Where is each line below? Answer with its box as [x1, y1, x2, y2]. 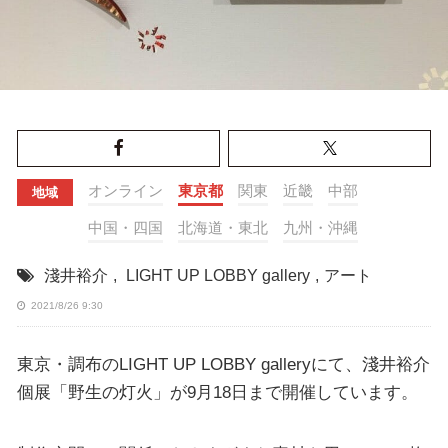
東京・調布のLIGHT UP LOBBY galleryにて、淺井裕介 [16, 354, 430, 375]
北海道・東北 [177, 218, 268, 236]
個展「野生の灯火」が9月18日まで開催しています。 [16, 382, 418, 403]
